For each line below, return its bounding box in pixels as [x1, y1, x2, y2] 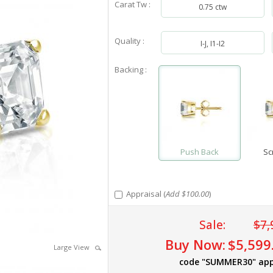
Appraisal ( [122, 188, 166, 200]
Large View [53, 243, 95, 252]
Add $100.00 [165, 188, 209, 200]
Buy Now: [165, 235, 225, 254]
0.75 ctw [199, 2, 227, 12]
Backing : [114, 64, 147, 75]
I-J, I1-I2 [200, 38, 225, 49]
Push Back [180, 146, 219, 158]
